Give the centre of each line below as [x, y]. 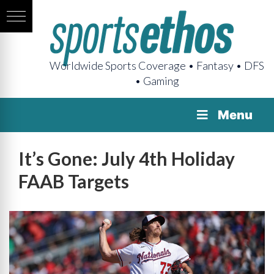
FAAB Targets [74, 181]
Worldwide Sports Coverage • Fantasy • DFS [157, 65]
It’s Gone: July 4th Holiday [127, 158]
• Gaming [157, 81]
